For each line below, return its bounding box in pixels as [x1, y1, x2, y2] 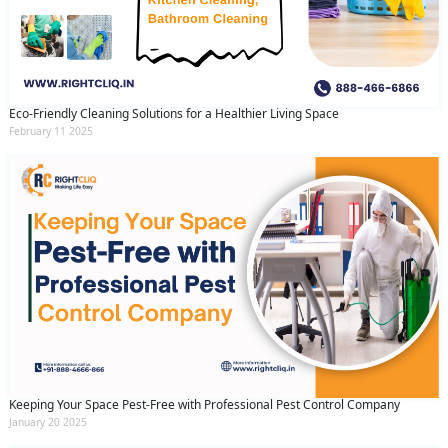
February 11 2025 [9, 123, 93, 138]
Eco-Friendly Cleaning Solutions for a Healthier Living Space [9, 104, 339, 122]
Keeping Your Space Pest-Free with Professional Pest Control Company [9, 396, 400, 414]
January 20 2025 [9, 415, 87, 430]
